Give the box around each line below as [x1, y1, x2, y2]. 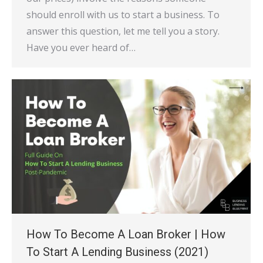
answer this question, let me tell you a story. [26, 25, 220, 38]
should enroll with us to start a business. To [26, 8, 220, 22]
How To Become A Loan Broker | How [26, 227, 225, 242]
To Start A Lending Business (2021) [26, 245, 208, 259]
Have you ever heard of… [26, 41, 136, 55]
